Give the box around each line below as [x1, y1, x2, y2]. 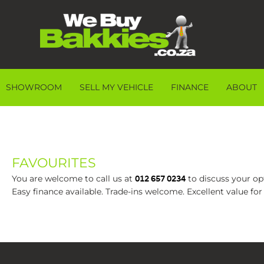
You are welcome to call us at [12, 173, 135, 184]
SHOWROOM [6, 82, 62, 93]
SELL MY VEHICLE [80, 82, 153, 93]
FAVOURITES [12, 155, 96, 171]
